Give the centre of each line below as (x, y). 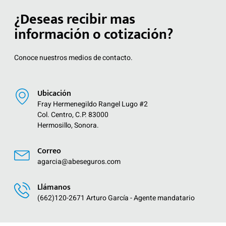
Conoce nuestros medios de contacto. (73, 58)
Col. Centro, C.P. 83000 (73, 115)
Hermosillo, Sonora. (68, 125)
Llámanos (54, 187)
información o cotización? (94, 34)
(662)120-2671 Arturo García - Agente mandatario (116, 198)
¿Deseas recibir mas (75, 19)
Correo (49, 151)
